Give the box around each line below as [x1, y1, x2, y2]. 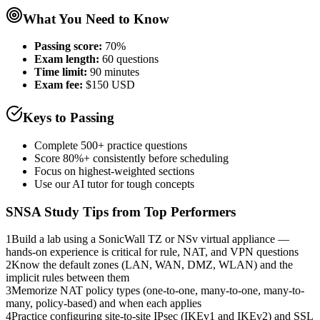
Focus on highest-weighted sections [34, 164, 194, 177]
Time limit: [34, 66, 87, 79]
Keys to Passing [23, 110, 114, 126]
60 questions [102, 53, 159, 66]
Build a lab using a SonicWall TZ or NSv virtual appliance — [11, 233, 289, 246]
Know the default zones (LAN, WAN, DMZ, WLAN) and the [11, 259, 293, 271]
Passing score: [34, 40, 102, 53]
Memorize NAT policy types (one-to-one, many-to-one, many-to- [11, 284, 304, 297]
